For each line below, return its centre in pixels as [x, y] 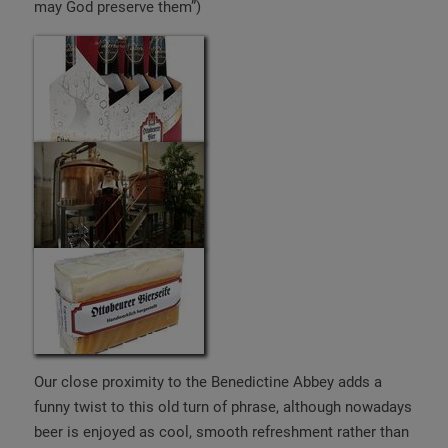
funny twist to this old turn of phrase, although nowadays [223, 406]
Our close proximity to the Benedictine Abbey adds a [208, 381]
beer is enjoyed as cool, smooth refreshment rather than [221, 431]
